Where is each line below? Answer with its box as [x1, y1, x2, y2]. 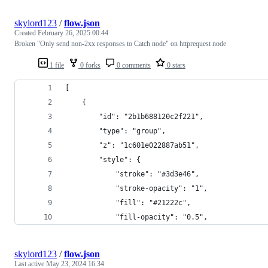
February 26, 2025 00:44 [38, 28, 108, 37]
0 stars [165, 60, 185, 69]
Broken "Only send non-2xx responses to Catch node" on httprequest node [14, 39, 226, 48]
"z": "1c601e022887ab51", [65, 141, 199, 150]
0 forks [78, 60, 100, 69]
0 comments [115, 60, 151, 69]
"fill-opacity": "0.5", [65, 212, 208, 221]
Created [14, 28, 38, 37]
